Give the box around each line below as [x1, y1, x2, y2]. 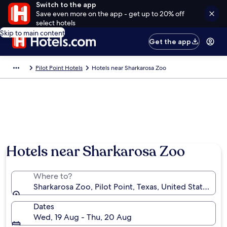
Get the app [149, 37, 192, 46]
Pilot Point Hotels [35, 64, 83, 72]
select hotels [35, 18, 75, 27]
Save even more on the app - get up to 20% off [35, 9, 184, 18]
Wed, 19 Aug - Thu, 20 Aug [33, 212, 132, 222]
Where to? [33, 171, 72, 181]
